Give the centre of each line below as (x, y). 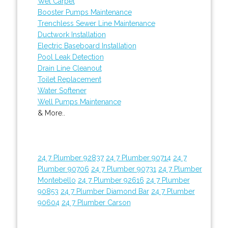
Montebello (56, 180)
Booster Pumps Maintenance (84, 12)
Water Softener (62, 90)
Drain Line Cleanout (69, 68)
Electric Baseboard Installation (87, 46)
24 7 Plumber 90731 (123, 169)
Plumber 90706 (63, 169)
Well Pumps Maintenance (79, 102)
